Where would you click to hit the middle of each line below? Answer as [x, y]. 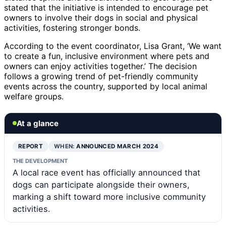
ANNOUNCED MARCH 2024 [118, 146]
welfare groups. [34, 96]
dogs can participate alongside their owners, [101, 184]
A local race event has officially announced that [106, 172]
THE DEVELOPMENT [40, 161]
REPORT [31, 146]
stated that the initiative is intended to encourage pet [106, 7]
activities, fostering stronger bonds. [72, 27]
